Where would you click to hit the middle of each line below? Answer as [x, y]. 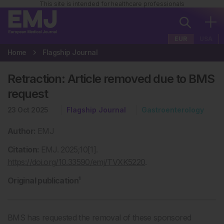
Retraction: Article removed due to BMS [111, 79]
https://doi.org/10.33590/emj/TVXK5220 [76, 162]
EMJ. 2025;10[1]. [69, 149]
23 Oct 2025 [28, 110]
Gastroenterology [172, 110]
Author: [22, 131]
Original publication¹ [44, 180]
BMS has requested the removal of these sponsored [99, 217]
